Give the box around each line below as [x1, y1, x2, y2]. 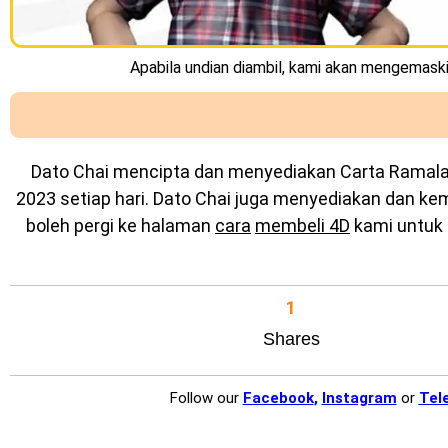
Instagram [321, 389, 397, 408]
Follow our [169, 389, 239, 408]
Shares [262, 328, 320, 349]
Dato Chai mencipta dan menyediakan [30, 161, 336, 183]
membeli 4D [255, 215, 350, 237]
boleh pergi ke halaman [26, 215, 215, 237]
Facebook [242, 389, 314, 408]
